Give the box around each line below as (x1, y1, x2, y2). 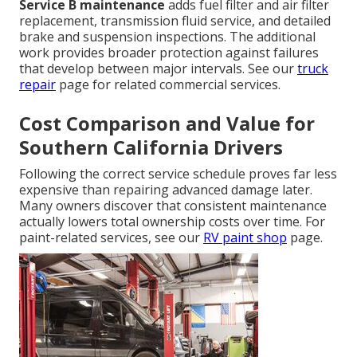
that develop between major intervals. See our (19, 60, 297, 78)
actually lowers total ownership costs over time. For (19, 213, 325, 231)
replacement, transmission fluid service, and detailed (19, 12, 331, 30)
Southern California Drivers (19, 134, 283, 161)
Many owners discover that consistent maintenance (19, 197, 327, 215)
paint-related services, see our (19, 229, 203, 247)
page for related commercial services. (56, 76, 280, 94)
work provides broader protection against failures (19, 44, 319, 62)
